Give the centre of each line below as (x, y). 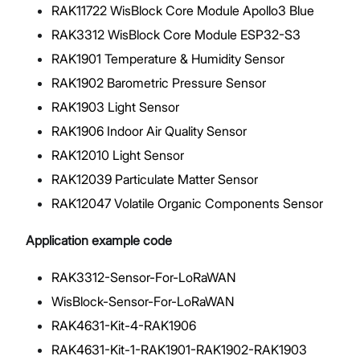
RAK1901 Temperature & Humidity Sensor (168, 58)
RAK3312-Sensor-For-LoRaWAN (144, 277)
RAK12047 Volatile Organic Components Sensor (187, 203)
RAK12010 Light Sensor (118, 155)
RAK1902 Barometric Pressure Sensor (159, 82)
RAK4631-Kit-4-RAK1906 (124, 325)
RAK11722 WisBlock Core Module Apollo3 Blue (183, 10)
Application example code (99, 240)
